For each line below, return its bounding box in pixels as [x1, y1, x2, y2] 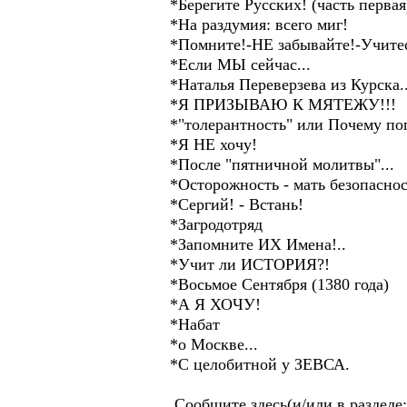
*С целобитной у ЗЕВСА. [161, 355, 350, 373]
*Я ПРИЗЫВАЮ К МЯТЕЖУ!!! [161, 95, 396, 114]
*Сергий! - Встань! [161, 195, 303, 213]
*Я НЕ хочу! [161, 135, 257, 154]
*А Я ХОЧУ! [161, 295, 261, 313]
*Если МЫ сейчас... [161, 55, 311, 74]
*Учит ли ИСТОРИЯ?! [161, 255, 330, 273]
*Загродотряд [161, 215, 263, 233]
